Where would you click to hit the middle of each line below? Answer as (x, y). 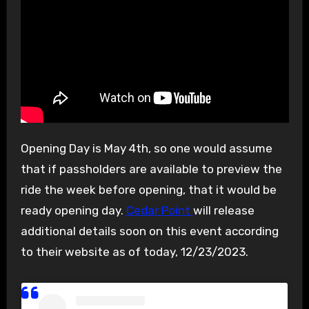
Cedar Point (159, 211)
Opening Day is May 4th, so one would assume (146, 149)
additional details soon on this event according (149, 231)
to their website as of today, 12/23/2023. (134, 252)
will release (223, 211)
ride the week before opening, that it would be (148, 190)
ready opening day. (73, 211)
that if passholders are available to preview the (151, 169)
